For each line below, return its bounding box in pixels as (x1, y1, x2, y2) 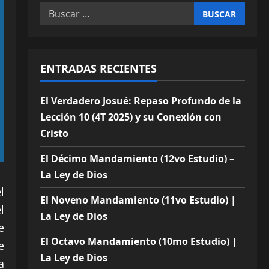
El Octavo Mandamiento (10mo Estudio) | (40, 235, 237, 248)
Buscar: (39, 3, 76, 16)
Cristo (40, 127, 68, 140)
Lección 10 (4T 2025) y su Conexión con (40, 110, 222, 124)
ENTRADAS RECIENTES (40, 61, 157, 76)
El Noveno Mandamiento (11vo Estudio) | (40, 193, 236, 207)
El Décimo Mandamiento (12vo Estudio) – (40, 152, 234, 165)
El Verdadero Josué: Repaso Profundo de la (40, 94, 241, 107)
